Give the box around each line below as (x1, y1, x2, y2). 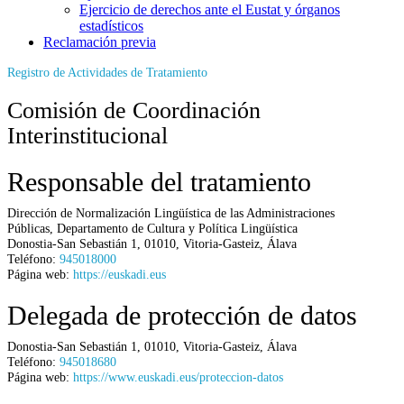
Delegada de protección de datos (7, 299, 357, 330)
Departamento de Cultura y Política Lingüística (57, 220, 298, 235)
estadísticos (79, 17, 143, 33)
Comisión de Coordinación (7, 96, 261, 124)
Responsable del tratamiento (7, 166, 311, 197)
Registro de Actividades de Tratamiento (7, 64, 207, 79)
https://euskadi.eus (73, 266, 166, 281)
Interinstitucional (7, 122, 168, 149)
